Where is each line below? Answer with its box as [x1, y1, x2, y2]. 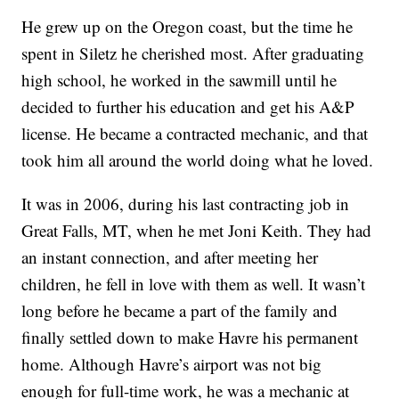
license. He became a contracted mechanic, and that [21, 122, 369, 145]
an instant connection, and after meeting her [21, 246, 319, 269]
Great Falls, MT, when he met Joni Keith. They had [21, 219, 372, 242]
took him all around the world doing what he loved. [21, 149, 374, 172]
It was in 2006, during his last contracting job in [21, 192, 350, 216]
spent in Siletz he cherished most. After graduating [21, 42, 365, 65]
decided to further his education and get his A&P [21, 95, 355, 118]
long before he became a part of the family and [21, 299, 338, 322]
